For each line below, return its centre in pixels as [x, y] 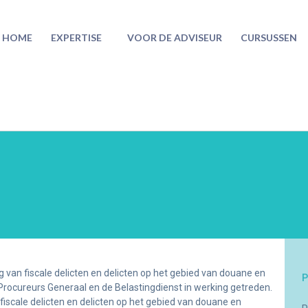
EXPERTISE [77, 37]
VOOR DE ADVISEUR [175, 37]
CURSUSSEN [269, 37]
